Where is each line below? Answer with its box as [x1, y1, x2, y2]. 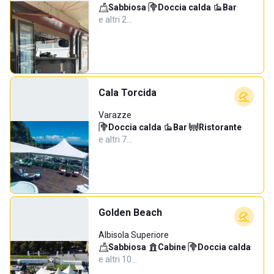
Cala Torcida [98, 87, 157, 98]
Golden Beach [98, 207, 162, 218]
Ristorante [199, 122, 242, 132]
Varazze [98, 110, 131, 120]
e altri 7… [98, 135, 132, 144]
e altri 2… [98, 15, 132, 24]
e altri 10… [98, 254, 137, 264]
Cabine [158, 242, 186, 252]
